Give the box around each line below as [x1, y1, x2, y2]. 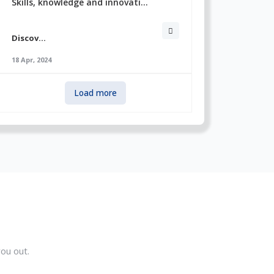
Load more [74, 87, 117, 98]
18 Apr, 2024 [12, 55, 51, 64]
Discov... [12, 32, 46, 43]
